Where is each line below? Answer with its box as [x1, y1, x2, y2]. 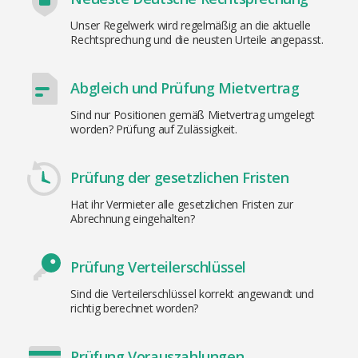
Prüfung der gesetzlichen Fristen [70, 168, 289, 188]
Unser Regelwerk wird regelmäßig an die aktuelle [70, 18, 311, 34]
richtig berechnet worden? [70, 300, 198, 316]
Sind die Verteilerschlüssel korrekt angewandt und [70, 286, 314, 302]
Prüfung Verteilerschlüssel [70, 257, 247, 277]
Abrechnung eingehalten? [70, 211, 195, 227]
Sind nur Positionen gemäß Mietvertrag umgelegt [70, 107, 315, 123]
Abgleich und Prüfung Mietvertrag [70, 78, 300, 98]
